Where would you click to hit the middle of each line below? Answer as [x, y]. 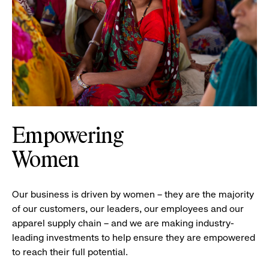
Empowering [68, 137]
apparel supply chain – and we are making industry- [123, 223]
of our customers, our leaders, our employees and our [128, 208]
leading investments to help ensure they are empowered [134, 237]
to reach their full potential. [70, 252]
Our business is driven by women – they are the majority [133, 194]
